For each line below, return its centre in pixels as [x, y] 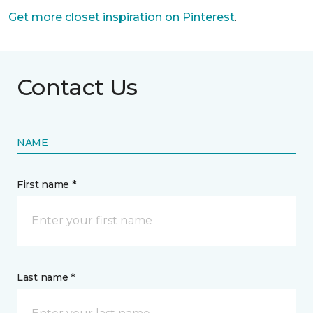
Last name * [46, 277]
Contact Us [77, 87]
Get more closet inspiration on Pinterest [122, 17]
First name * [46, 184]
